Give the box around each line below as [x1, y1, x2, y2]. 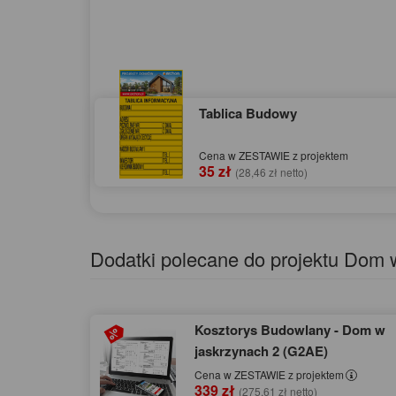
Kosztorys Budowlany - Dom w [194, 319, 385, 339]
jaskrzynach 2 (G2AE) [194, 340, 328, 361]
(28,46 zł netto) [235, 164, 308, 179]
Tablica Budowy [199, 103, 297, 123]
